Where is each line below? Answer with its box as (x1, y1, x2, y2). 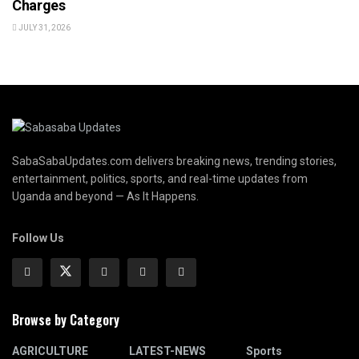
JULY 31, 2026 (17, 23, 71, 33)
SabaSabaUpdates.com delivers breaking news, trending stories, (12, 154, 337, 167)
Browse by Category (12, 309, 119, 329)
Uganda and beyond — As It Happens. (12, 189, 199, 203)
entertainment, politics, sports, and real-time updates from (12, 171, 308, 185)
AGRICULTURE (12, 344, 88, 357)
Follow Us (12, 231, 64, 244)
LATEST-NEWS (129, 344, 206, 357)
